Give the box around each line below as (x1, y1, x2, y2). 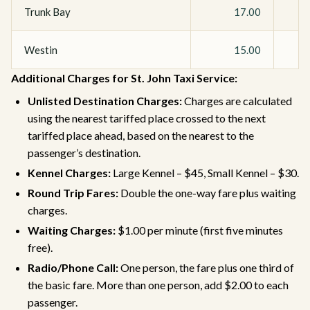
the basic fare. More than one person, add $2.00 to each (28, 278, 289, 291)
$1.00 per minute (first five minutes (116, 224, 283, 237)
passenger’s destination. (28, 146, 140, 159)
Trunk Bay (24, 6, 71, 18)
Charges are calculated (182, 94, 292, 107)
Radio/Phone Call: (28, 261, 118, 274)
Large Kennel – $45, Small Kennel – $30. (111, 166, 299, 179)
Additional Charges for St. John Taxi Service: (11, 71, 237, 84)
